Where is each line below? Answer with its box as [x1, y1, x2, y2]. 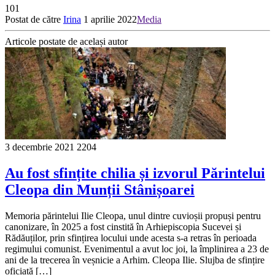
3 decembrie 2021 [5, 141, 74, 152]
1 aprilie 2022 [83, 14, 137, 25]
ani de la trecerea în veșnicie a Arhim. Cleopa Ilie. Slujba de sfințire [5, 254, 265, 265]
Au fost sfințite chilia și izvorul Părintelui [5, 165, 265, 181]
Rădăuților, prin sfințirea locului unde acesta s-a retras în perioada [5, 232, 257, 243]
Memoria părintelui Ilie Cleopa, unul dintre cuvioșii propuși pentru [5, 210, 261, 221]
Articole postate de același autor [5, 36, 128, 47]
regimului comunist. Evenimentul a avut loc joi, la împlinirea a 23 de [5, 243, 269, 254]
